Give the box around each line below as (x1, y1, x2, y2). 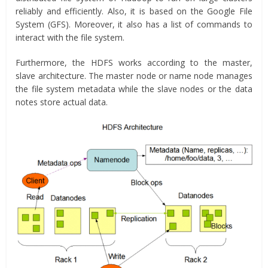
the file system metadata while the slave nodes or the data (16, 83, 252, 95)
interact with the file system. (16, 32, 125, 44)
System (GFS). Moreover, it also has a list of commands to (16, 19, 252, 31)
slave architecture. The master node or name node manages (16, 70, 252, 82)
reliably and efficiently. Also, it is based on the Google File (16, 5, 252, 17)
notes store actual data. (16, 96, 108, 108)
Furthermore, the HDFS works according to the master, (16, 57, 252, 69)
